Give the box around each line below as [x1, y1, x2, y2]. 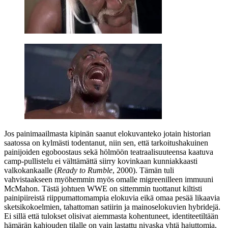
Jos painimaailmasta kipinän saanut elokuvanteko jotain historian [4, 129, 211, 138]
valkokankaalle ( [4, 165, 57, 175]
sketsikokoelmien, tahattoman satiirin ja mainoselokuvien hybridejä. [4, 202, 220, 211]
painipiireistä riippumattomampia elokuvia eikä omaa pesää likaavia [4, 193, 220, 202]
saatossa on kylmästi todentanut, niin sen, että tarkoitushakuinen [4, 138, 208, 147]
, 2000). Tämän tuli [112, 165, 174, 175]
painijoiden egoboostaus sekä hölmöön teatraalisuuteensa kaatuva [4, 147, 213, 156]
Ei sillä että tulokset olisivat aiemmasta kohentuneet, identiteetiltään [4, 211, 218, 220]
